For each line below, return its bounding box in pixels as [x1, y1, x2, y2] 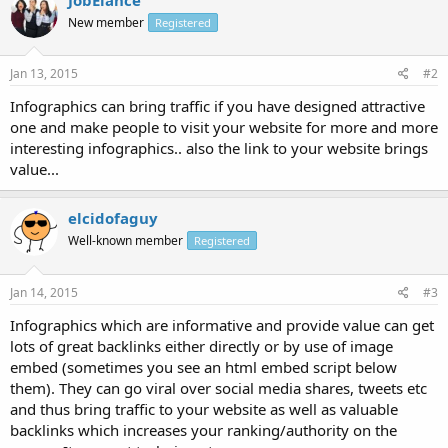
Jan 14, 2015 [10, 283, 78, 301]
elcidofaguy [68, 208, 158, 228]
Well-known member [68, 232, 183, 249]
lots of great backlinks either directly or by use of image [10, 335, 393, 356]
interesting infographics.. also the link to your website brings [10, 138, 428, 158]
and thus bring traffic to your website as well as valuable [10, 398, 398, 419]
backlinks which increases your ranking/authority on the [10, 419, 397, 440]
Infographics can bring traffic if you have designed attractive [10, 96, 425, 116]
